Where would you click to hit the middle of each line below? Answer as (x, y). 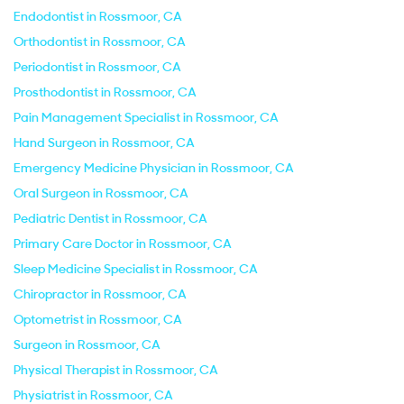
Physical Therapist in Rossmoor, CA (116, 370)
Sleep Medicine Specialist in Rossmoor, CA (136, 269)
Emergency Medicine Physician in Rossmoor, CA (154, 168)
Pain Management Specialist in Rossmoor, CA (146, 117)
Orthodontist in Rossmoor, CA (100, 41)
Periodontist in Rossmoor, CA (97, 67)
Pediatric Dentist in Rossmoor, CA (110, 218)
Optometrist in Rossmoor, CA (98, 319)
